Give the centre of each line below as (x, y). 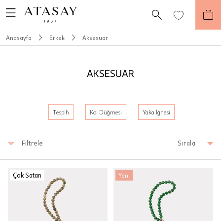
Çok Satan (27, 175)
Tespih (61, 112)
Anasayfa (19, 37)
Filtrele (32, 143)
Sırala (186, 143)
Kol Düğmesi (106, 112)
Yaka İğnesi (156, 112)
